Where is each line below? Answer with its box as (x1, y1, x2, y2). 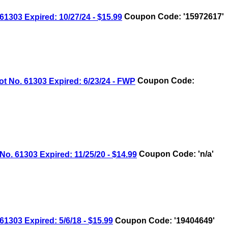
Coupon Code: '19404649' (113, 216, 215, 225)
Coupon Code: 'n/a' (137, 150, 214, 159)
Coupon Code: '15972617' (122, 12, 224, 21)
